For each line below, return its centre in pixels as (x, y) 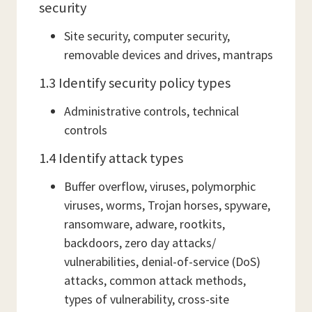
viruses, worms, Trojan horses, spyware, (167, 205)
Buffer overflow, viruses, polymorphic (160, 186)
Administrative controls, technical (151, 111)
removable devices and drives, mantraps (169, 55)
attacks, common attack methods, (155, 280)
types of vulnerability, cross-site (147, 299)
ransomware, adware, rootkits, (145, 224)
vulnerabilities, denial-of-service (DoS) (162, 262)
